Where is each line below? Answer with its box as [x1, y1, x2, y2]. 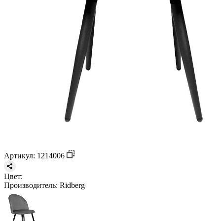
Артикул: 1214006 [4, 151, 67, 160]
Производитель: [4, 181, 58, 189]
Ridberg [58, 181, 85, 189]
